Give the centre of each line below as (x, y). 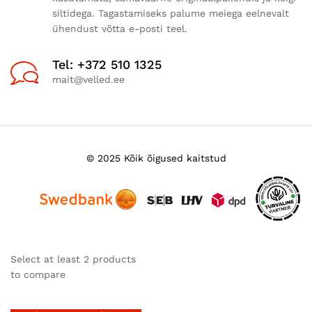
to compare (38, 275)
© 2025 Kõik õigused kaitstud (156, 158)
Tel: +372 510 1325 (107, 65)
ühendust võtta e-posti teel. (120, 29)
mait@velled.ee (88, 80)
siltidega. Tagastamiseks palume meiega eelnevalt (171, 14)
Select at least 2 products (73, 259)
